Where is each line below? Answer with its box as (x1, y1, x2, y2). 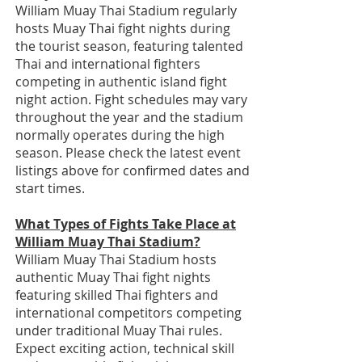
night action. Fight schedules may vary (15, 90, 247, 108)
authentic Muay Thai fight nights (15, 268, 211, 286)
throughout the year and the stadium (15, 108, 243, 126)
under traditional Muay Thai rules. (15, 322, 222, 339)
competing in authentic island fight (15, 73, 227, 90)
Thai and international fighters (15, 55, 200, 73)
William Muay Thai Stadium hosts (15, 250, 217, 268)
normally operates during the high (15, 126, 225, 144)
